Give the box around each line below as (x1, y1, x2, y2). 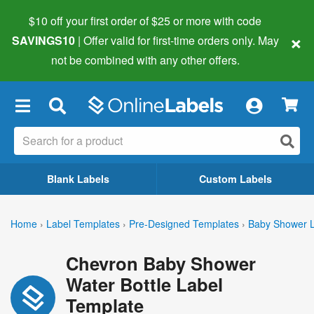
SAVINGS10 (11, 32, 75, 48)
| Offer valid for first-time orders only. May (77, 32, 279, 48)
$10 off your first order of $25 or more (29, 13, 211, 29)
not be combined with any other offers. (50, 52, 240, 68)
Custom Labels (199, 171, 272, 186)
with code (211, 13, 261, 29)
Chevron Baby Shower (66, 250, 256, 276)
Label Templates (46, 216, 120, 231)
